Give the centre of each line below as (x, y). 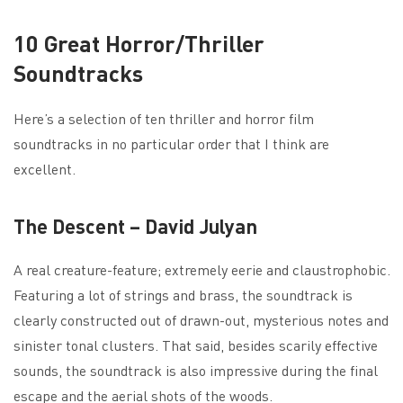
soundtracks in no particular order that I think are (171, 144)
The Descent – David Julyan (135, 226)
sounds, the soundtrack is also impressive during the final (196, 371)
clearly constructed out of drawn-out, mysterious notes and (201, 320)
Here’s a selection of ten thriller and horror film (164, 119)
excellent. (45, 169)
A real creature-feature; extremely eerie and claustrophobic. (202, 270)
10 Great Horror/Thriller (139, 44)
